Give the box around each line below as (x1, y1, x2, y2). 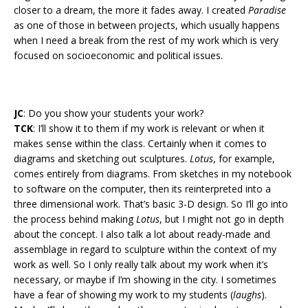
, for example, (213, 152, 275, 166)
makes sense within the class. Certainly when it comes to (14, 137, 267, 151)
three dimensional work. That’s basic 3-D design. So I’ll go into (14, 197, 288, 211)
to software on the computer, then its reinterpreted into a (14, 182, 271, 196)
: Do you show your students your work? (23, 107, 203, 120)
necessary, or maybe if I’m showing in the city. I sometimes (14, 273, 276, 287)
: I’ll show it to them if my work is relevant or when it (33, 122, 265, 135)
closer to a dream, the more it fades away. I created (14, 3, 248, 17)
